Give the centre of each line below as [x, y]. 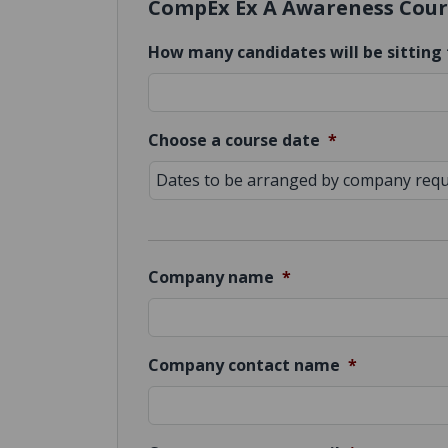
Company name [211, 276]
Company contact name [244, 364]
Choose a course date [234, 139]
